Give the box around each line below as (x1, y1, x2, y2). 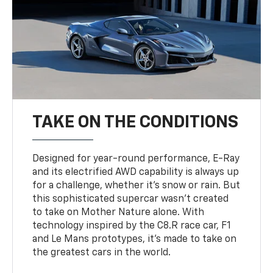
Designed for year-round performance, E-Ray (32, 154, 240, 164)
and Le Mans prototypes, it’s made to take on (32, 234, 237, 244)
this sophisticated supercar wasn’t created (32, 194, 229, 204)
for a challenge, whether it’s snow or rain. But (32, 180, 241, 191)
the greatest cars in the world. (32, 247, 171, 258)
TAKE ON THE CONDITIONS (32, 113, 239, 131)
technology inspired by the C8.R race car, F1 (32, 221, 232, 231)
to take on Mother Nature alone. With (32, 207, 205, 218)
